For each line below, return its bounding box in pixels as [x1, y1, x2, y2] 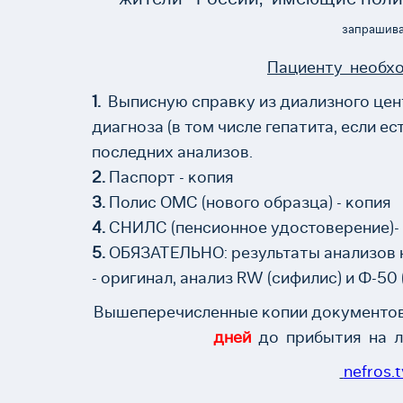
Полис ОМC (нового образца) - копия [105, 193, 391, 211]
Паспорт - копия [105, 167, 234, 186]
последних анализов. [92, 142, 253, 161]
